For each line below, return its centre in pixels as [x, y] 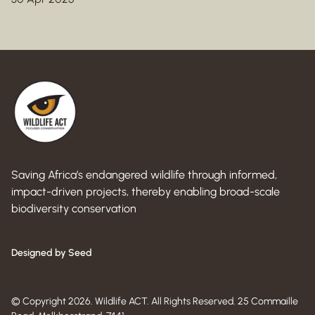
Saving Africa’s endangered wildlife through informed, [144, 174]
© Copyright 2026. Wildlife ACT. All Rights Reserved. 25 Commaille [155, 301]
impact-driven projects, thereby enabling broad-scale [146, 191]
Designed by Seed [52, 252]
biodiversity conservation [74, 208]
